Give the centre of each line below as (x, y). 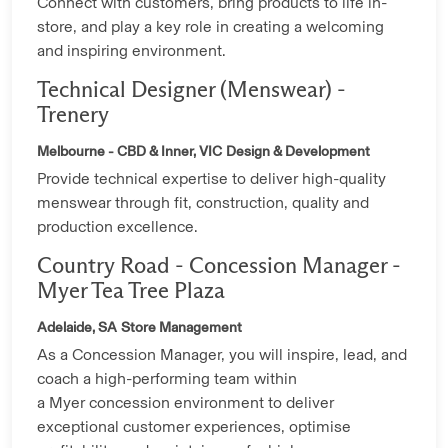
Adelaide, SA (77, 328)
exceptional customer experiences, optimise (194, 427)
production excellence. (117, 227)
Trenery (73, 116)
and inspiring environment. (131, 51)
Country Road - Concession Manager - (219, 267)
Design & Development (298, 152)
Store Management (181, 328)
